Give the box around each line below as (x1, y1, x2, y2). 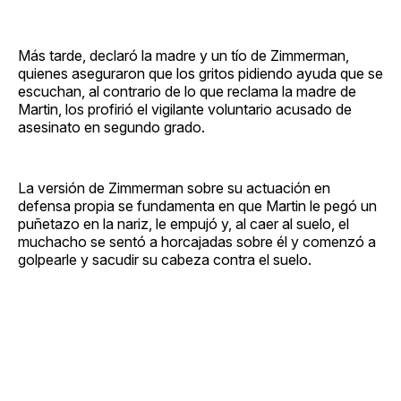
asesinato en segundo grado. (18, 117, 205, 136)
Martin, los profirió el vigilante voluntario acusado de (18, 99, 352, 118)
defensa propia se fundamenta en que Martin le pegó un (18, 196, 377, 215)
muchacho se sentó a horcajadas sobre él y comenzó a (18, 232, 376, 251)
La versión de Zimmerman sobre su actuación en (18, 178, 330, 197)
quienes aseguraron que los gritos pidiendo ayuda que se (18, 64, 383, 82)
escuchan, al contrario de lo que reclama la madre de (18, 81, 356, 100)
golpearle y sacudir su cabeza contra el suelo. (18, 250, 311, 269)
